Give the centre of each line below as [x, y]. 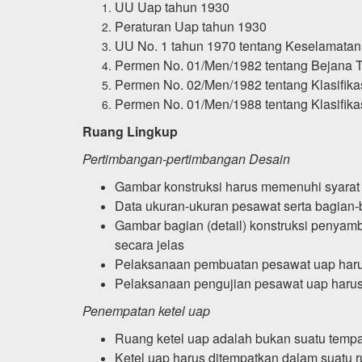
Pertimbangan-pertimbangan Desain [186, 158]
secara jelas [149, 244]
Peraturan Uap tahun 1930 [191, 26]
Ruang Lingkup [130, 131]
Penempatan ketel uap [146, 310]
